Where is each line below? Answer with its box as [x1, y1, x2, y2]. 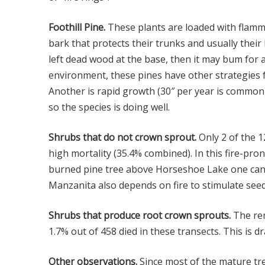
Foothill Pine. [49, 21, 105, 34]
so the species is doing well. [49, 101, 170, 114]
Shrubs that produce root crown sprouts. [49, 209, 231, 222]
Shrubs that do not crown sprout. [49, 131, 196, 144]
